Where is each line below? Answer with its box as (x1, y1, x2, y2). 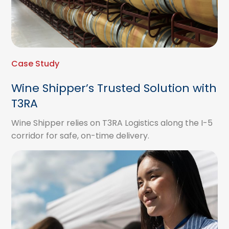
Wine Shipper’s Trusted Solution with (11, 80, 217, 96)
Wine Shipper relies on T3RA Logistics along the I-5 (11, 117, 213, 129)
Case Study (11, 58, 60, 70)
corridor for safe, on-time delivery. (11, 130, 150, 142)
